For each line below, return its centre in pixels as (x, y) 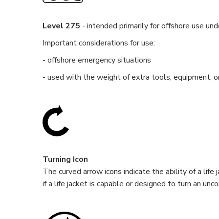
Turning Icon (65, 159)
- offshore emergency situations (97, 60)
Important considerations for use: (99, 43)
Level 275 (61, 26)
